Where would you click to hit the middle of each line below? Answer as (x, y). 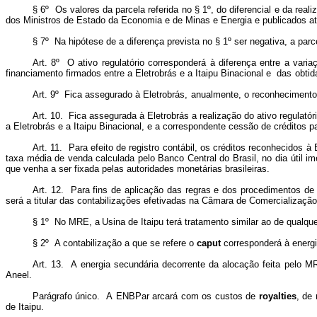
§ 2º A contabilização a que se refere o (115, 243)
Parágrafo (52, 296)
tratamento (207, 222)
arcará (165, 296)
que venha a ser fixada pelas (65, 169)
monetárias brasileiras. (224, 169)
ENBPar (132, 296)
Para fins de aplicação (117, 190)
